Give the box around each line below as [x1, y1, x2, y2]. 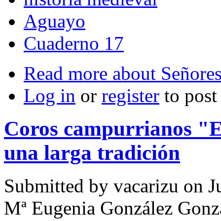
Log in [24, 85, 75, 107]
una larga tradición [4, 141, 180, 165]
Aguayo [24, 10, 85, 32]
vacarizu [113, 175, 179, 197]
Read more [24, 63, 108, 84]
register [102, 85, 159, 107]
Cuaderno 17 [24, 33, 124, 54]
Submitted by [4, 175, 113, 197]
